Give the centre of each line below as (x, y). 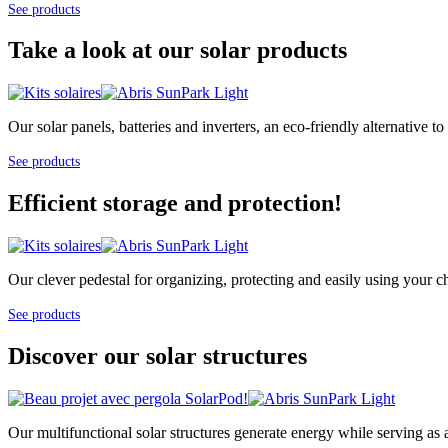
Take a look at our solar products (177, 50)
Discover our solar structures (157, 356)
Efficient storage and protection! (175, 203)
